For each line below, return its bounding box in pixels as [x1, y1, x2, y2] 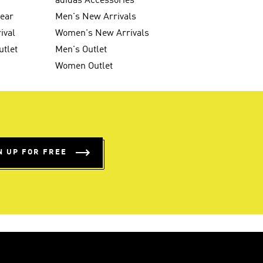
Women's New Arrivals [55, 28, 150, 38]
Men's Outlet [55, 45, 107, 55]
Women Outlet [55, 61, 113, 71]
